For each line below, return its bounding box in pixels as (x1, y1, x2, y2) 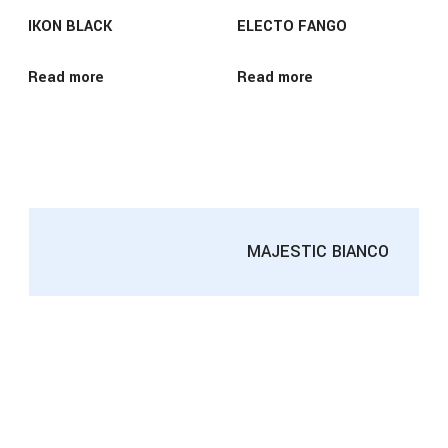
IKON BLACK (27, 16, 112, 38)
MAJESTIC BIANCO (247, 240, 389, 264)
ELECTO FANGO (237, 16, 348, 38)
